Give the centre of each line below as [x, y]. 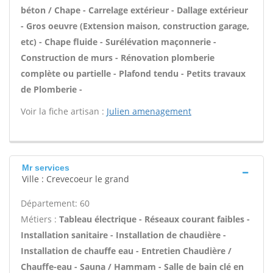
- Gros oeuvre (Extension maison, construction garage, [135, 26]
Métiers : [40, 219]
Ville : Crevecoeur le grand [76, 179]
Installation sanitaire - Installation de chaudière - [123, 235]
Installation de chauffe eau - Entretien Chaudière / [126, 251]
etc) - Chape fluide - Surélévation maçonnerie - [119, 42]
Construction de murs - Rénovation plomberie [118, 58]
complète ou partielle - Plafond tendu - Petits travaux [133, 73]
